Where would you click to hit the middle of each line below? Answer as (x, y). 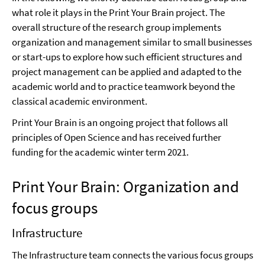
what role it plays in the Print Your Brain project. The (118, 12)
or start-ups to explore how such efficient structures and (127, 56)
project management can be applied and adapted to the (127, 71)
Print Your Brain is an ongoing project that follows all (120, 122)
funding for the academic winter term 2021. (100, 152)
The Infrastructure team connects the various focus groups (132, 255)
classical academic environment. (80, 101)
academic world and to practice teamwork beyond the (123, 86)
